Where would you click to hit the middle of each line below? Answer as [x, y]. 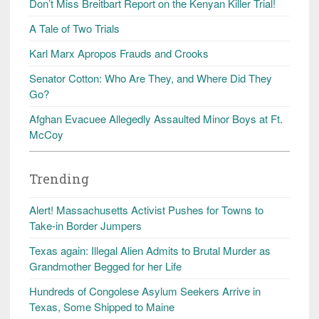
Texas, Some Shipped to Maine [102, 306]
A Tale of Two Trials [74, 28]
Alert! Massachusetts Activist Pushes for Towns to [146, 209]
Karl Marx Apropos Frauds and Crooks [119, 53]
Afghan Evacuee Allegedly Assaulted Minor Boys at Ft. [156, 118]
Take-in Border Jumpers [85, 225]
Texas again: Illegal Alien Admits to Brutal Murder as [150, 250]
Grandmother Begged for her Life [105, 266]
